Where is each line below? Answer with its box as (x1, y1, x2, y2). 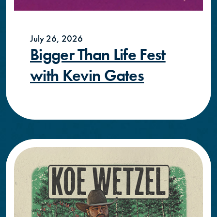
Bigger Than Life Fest (30, 44, 166, 65)
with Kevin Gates (30, 64, 144, 86)
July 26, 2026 (30, 32, 83, 45)
